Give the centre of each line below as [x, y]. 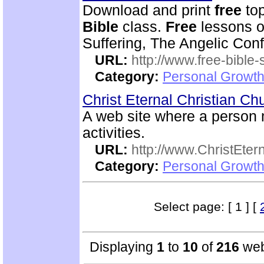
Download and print [148, 10]
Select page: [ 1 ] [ [207, 207]
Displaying [120, 247]
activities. [114, 133]
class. [142, 27]
